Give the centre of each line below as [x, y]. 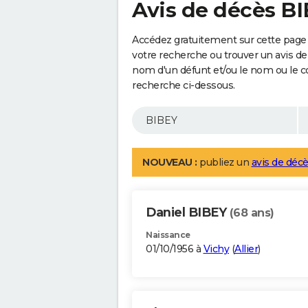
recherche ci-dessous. [184, 86]
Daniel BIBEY [188, 213]
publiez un [224, 163]
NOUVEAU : [170, 163]
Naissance [168, 235]
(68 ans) [252, 213]
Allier [246, 249]
